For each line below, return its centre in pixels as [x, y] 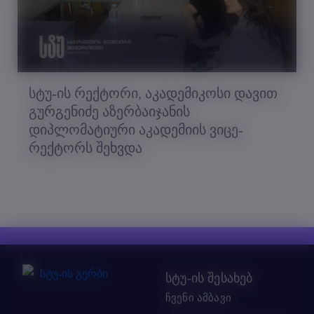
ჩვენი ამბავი [198, 298]
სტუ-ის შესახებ [209, 279]
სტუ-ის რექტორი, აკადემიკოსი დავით [153, 94]
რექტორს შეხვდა [86, 148]
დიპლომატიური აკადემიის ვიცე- [136, 130]
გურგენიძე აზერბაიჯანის [109, 112]
